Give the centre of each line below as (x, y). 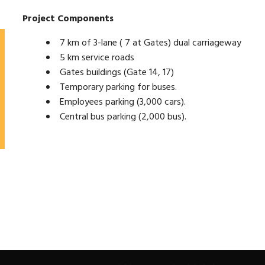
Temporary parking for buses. (119, 87)
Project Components (68, 19)
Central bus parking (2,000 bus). (123, 117)
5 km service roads (97, 58)
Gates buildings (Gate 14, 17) (117, 72)
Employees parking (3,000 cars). (123, 102)
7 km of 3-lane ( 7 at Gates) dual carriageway (151, 43)
